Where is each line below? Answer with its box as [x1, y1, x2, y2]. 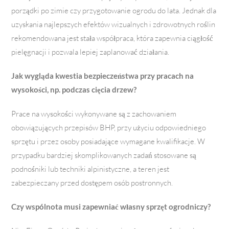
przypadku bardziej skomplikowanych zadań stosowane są [11, 150, 197, 161]
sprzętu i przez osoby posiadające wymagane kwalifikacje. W [11, 136, 205, 147]
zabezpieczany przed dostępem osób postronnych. [11, 178, 173, 188]
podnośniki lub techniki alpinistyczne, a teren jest [11, 164, 170, 174]
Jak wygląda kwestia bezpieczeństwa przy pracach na [11, 71, 194, 81]
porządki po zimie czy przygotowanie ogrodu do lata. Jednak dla [11, 6, 217, 16]
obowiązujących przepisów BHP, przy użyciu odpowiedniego [11, 123, 207, 133]
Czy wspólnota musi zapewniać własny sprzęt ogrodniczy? [11, 202, 211, 212]
